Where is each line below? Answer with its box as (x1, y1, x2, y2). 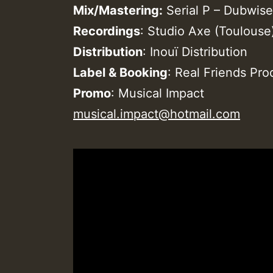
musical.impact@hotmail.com (73, 106, 240, 121)
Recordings (73, 23, 140, 38)
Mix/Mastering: (73, 2, 163, 18)
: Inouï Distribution (143, 44, 247, 59)
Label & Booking (73, 65, 168, 80)
